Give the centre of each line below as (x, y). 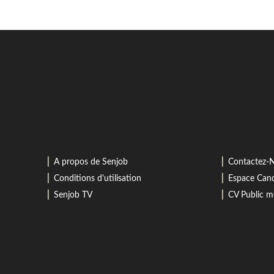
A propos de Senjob (91, 162)
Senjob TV (73, 195)
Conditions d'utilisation (97, 179)
